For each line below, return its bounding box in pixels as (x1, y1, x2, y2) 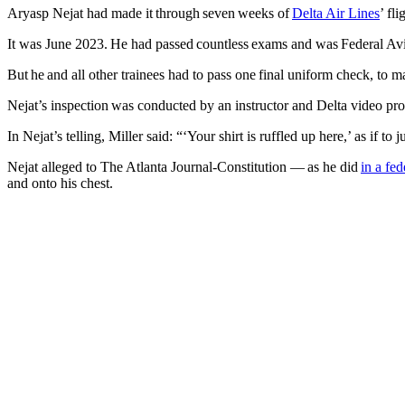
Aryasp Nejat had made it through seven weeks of (7, 5, 292, 22)
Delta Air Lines (292, 5, 380, 22)
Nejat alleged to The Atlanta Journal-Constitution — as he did (7, 159, 361, 175)
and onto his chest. (7, 175, 116, 192)
